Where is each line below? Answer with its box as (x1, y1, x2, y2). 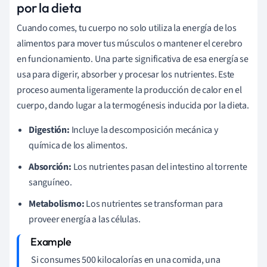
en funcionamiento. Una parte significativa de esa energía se (17, 52, 249, 66)
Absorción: (29, 160, 72, 173)
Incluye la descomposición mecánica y (69, 123, 218, 136)
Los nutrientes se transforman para (84, 197, 223, 210)
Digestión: (29, 123, 70, 136)
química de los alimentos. (29, 138, 128, 152)
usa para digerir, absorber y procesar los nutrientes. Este (17, 67, 235, 81)
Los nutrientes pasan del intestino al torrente (71, 160, 247, 173)
